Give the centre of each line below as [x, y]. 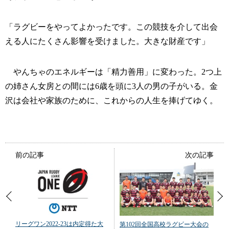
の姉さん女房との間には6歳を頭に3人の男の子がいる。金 [111, 86]
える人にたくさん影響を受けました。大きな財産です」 [107, 41]
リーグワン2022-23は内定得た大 [59, 224]
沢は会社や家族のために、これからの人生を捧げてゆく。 [111, 101]
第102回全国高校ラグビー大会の [164, 224]
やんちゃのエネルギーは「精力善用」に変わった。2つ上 [113, 72]
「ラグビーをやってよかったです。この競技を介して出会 [111, 27]
